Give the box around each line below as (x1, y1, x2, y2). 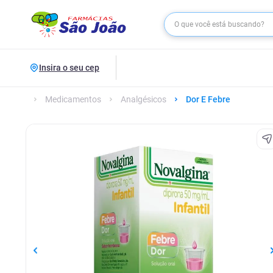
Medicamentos (45, 94, 101, 104)
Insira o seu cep (39, 63, 99, 73)
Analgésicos (121, 94, 166, 104)
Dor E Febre (186, 94, 230, 104)
